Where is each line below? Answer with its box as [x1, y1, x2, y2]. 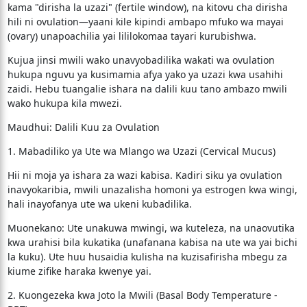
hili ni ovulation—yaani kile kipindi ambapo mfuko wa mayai [7, 15, 284, 28]
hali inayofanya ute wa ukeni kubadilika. [7, 197, 192, 210]
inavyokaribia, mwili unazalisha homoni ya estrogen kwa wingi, [7, 183, 297, 196]
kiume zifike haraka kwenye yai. [7, 265, 151, 278]
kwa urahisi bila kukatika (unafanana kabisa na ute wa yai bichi [7, 236, 297, 249]
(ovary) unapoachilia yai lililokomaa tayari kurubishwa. [7, 29, 256, 42]
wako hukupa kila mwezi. [7, 97, 122, 110]
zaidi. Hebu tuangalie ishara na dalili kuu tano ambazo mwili [7, 82, 287, 95]
